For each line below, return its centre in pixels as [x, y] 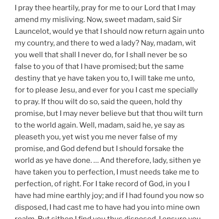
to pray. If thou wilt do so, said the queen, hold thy [99, 101]
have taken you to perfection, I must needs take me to [107, 172]
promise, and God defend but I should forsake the [99, 148]
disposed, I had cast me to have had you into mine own [107, 207]
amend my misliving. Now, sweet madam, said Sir [98, 19]
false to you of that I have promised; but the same [99, 66]
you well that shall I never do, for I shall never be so [101, 55]
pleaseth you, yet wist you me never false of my [96, 137]
